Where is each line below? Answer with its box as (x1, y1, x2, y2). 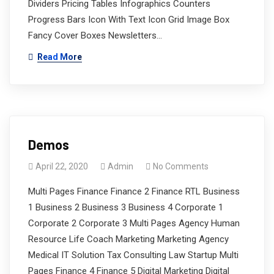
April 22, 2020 (35, 161, 88, 171)
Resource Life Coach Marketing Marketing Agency (28, 233, 229, 245)
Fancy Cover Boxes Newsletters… (28, 29, 162, 41)
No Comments (153, 161, 209, 171)
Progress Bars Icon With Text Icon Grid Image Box (28, 13, 229, 25)
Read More (37, 51, 82, 62)
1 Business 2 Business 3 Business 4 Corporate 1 (28, 201, 223, 213)
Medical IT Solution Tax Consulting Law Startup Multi (28, 249, 239, 261)
